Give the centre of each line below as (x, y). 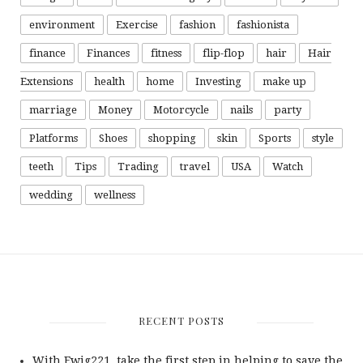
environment (62, 25)
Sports (275, 139)
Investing (218, 82)
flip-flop (224, 53)
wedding (51, 195)
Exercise (137, 25)
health (109, 82)
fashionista (263, 25)
